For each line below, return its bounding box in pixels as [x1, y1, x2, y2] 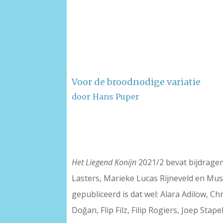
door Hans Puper [72, 91, 140, 102]
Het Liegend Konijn [72, 156, 137, 168]
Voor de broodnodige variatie [72, 76, 201, 88]
